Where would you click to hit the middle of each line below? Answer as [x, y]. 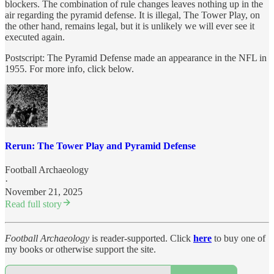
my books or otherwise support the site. [80, 249]
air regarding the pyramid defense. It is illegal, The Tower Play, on [132, 15]
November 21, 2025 [44, 192]
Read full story [33, 204]
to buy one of [239, 238]
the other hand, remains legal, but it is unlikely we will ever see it [130, 26]
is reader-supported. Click [141, 238]
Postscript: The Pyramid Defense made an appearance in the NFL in [136, 58]
